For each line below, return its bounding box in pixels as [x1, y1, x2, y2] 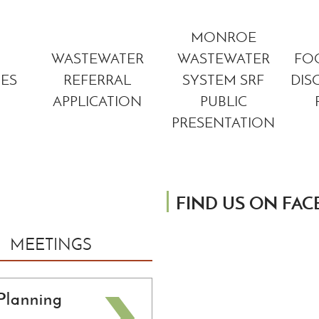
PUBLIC [199, 92, 247, 110]
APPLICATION [53, 92, 142, 110]
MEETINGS [10, 235, 92, 255]
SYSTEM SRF [182, 70, 264, 88]
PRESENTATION [172, 113, 275, 131]
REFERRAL [63, 70, 131, 88]
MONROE [190, 28, 256, 46]
